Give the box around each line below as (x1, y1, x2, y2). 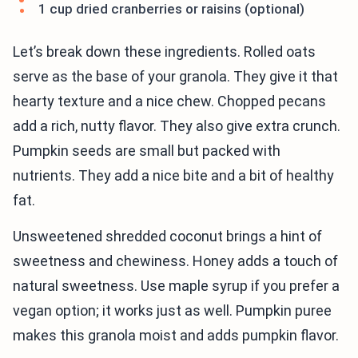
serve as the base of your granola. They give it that (13, 68, 338, 85)
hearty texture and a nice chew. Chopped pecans (13, 93, 326, 109)
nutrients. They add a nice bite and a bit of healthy (13, 167, 334, 184)
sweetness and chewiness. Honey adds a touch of (13, 253, 338, 269)
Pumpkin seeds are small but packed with (13, 142, 280, 159)
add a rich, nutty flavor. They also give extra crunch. (13, 117, 340, 134)
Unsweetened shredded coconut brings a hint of (13, 228, 322, 245)
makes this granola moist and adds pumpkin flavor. (13, 327, 339, 344)
